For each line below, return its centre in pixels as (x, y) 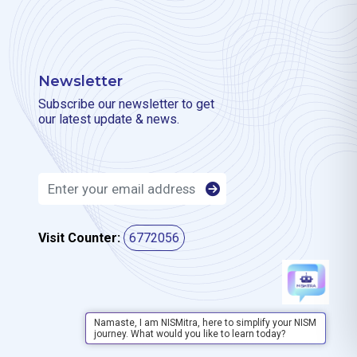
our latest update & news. (109, 119)
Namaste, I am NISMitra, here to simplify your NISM (205, 323)
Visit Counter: (79, 238)
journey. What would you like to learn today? (190, 334)
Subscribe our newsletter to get (126, 104)
